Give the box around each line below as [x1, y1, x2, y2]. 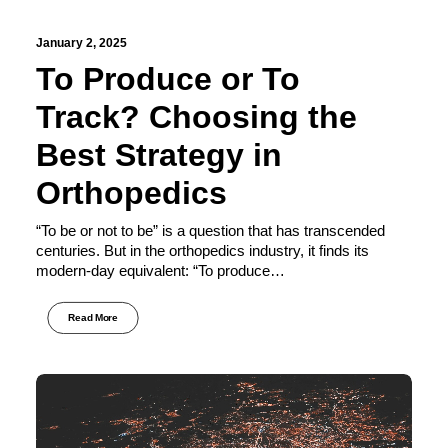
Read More [68, 312, 118, 324]
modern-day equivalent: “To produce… [36, 261, 285, 279]
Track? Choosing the [36, 98, 357, 135]
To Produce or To [36, 60, 300, 97]
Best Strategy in [36, 136, 282, 173]
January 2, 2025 [36, 35, 127, 50]
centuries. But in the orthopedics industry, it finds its [36, 241, 369, 259]
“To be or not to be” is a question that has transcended [36, 221, 385, 239]
